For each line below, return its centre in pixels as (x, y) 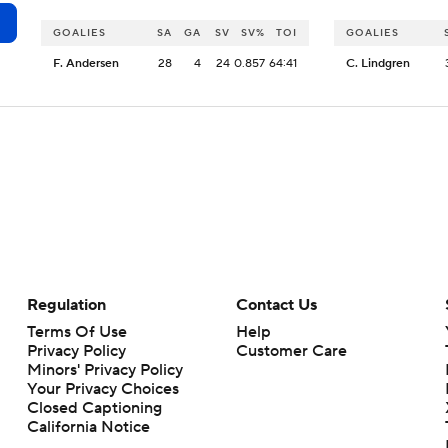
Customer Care (291, 351)
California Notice (88, 427)
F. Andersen (85, 63)
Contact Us (276, 305)
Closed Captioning (94, 408)
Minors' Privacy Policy (104, 370)
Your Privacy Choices (102, 389)
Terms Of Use (76, 332)
